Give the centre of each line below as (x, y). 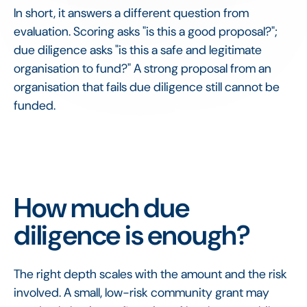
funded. (35, 105)
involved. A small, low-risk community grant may (142, 292)
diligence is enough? (132, 235)
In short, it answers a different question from (131, 13)
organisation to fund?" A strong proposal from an (143, 68)
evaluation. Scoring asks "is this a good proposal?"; (146, 31)
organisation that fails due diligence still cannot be (147, 87)
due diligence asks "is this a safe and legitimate (138, 50)
